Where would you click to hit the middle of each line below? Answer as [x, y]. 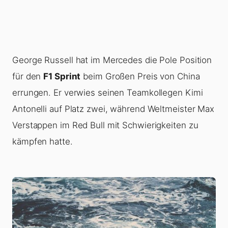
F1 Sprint [62, 77]
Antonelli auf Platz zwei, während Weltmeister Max [113, 109]
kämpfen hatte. [42, 142]
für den [28, 77]
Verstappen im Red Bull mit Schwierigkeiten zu [105, 125]
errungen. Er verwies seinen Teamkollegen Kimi [108, 93]
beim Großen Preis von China [140, 77]
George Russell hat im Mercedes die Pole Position [112, 60]
